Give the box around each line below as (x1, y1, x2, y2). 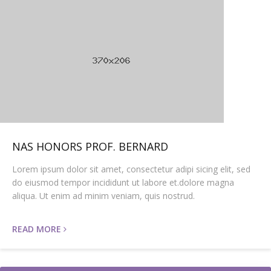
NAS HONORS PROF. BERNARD (12, 139, 168, 154)
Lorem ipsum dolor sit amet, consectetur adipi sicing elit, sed (12, 163, 250, 175)
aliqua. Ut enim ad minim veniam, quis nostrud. (12, 190, 195, 201)
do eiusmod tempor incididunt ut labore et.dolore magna (12, 177, 234, 188)
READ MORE (12, 223, 64, 235)
